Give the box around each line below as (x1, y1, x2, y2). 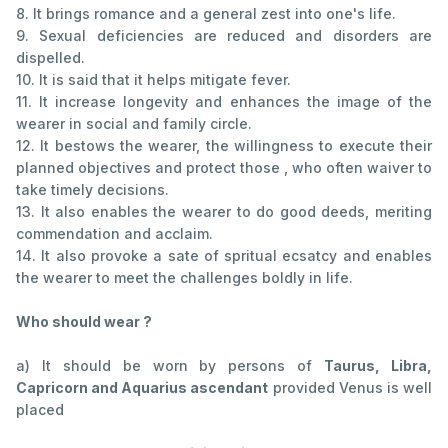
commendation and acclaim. (16, 225, 213, 243)
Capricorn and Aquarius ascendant (16, 379, 269, 397)
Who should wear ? (16, 313, 152, 331)
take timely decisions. (16, 181, 169, 199)
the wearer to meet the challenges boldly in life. (16, 269, 353, 287)
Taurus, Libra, (324, 357, 433, 375)
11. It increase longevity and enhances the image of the (16, 93, 432, 111)
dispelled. (16, 49, 85, 67)
